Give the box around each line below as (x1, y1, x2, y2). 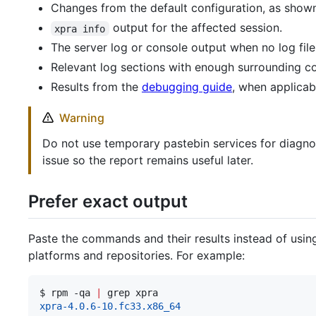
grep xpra (102, 286, 158, 298)
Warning (59, 111, 104, 126)
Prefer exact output (28, 191, 188, 212)
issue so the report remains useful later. (42, 153, 253, 168)
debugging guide (142, 80, 232, 95)
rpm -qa (51, 286, 96, 298)
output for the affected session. (109, 20, 282, 35)
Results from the (51, 80, 142, 95)
